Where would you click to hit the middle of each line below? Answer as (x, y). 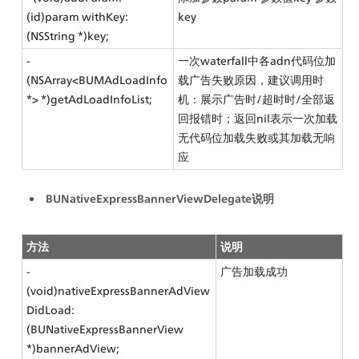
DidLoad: (51, 310)
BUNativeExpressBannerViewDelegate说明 (159, 199)
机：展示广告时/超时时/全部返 (257, 99)
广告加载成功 (254, 272)
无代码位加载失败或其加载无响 (257, 138)
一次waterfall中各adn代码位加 (257, 61)
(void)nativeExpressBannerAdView (119, 291)
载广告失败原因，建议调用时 (251, 80)
